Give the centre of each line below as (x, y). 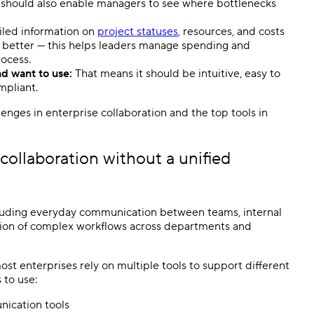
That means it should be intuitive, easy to (178, 73)
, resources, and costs (231, 31)
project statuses (138, 31)
